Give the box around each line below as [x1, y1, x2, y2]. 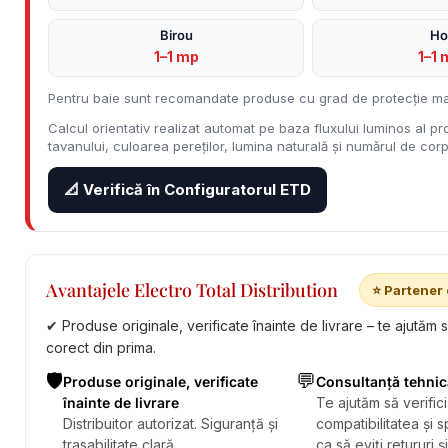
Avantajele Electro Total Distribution [46, 277, 338, 302]
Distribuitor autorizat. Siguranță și [63, 415, 278, 432]
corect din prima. [46, 339, 156, 356]
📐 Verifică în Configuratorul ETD [64, 180, 311, 199]
